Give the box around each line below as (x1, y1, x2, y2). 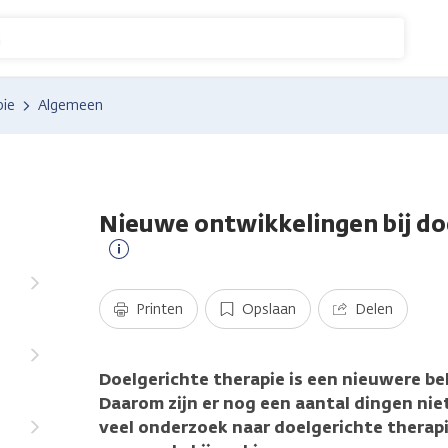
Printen (136, 299, 183, 319)
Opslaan (242, 299, 296, 319)
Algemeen (38, 96, 103, 115)
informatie (119, 285, 201, 307)
